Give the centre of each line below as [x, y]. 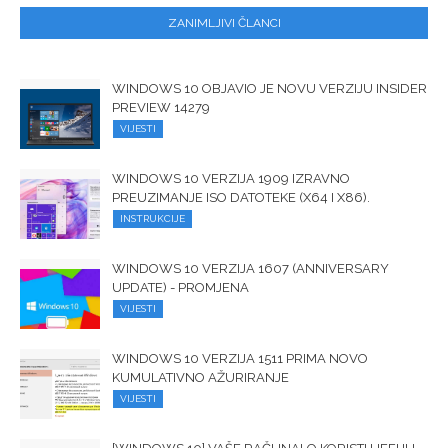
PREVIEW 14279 [161, 107]
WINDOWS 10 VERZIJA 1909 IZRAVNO [231, 178]
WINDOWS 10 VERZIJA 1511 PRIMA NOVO [240, 358]
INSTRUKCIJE [152, 218]
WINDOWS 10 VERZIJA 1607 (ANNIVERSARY [250, 268]
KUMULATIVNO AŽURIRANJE [200, 377]
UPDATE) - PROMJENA [180, 287]
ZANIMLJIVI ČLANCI [224, 22]
